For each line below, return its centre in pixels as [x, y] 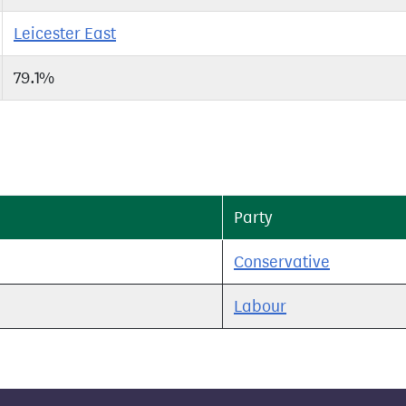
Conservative [282, 262]
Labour [260, 306]
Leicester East [65, 34]
